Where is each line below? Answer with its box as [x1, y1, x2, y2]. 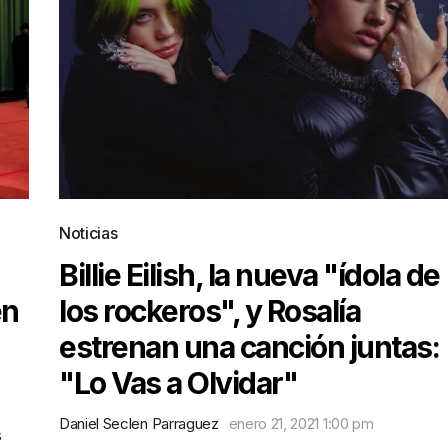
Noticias [59, 223, 118, 243]
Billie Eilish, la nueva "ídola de [59, 257, 440, 293]
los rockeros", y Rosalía [59, 293, 360, 329]
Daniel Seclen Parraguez [59, 414, 219, 433]
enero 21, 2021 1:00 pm [228, 414, 374, 433]
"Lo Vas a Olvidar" [59, 365, 297, 401]
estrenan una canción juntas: [59, 329, 439, 365]
